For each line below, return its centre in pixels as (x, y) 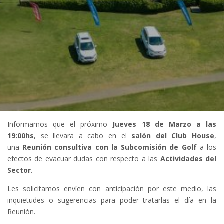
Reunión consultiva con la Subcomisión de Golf (110, 147)
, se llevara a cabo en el (83, 136)
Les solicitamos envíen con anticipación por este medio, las (112, 189)
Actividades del (188, 159)
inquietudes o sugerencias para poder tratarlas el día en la (112, 200)
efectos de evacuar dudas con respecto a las (84, 159)
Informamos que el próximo (60, 124)
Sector (19, 170)
